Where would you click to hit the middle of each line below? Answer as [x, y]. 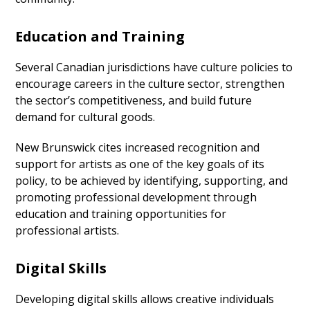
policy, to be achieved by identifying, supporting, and [152, 181]
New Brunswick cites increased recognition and [138, 148]
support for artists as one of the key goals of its [140, 164]
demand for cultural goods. [85, 117]
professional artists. [67, 231]
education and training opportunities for [121, 214]
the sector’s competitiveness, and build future [134, 101]
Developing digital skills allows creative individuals [145, 299]
